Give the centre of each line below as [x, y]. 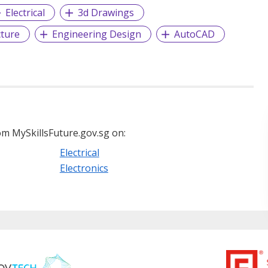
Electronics [84, 168]
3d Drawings [106, 13]
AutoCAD [195, 34]
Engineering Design [97, 34]
